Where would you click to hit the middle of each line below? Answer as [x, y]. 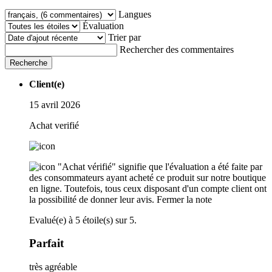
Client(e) [47, 84]
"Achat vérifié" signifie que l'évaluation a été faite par [160, 166]
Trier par [124, 37]
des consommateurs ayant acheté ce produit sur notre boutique [148, 177]
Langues [135, 14]
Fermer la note [184, 199]
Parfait [46, 243]
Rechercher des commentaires [177, 49]
